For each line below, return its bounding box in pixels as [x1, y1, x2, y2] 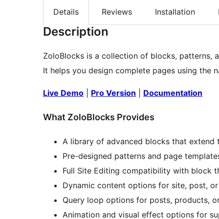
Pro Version [91, 88, 136, 98]
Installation [155, 7, 195, 17]
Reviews [102, 7, 132, 17]
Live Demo [43, 88, 84, 98]
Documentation [143, 88, 202, 98]
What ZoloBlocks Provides [43, 111, 154, 122]
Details [53, 7, 79, 17]
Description [43, 24, 109, 39]
